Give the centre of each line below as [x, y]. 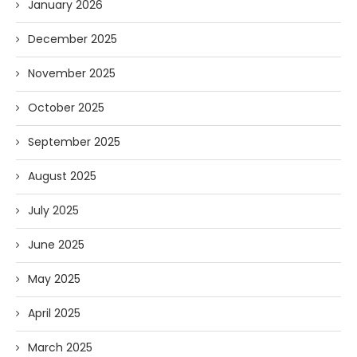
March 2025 [60, 347]
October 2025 [66, 108]
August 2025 [62, 176]
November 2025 [72, 73]
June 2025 [56, 245]
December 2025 [73, 39]
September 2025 [74, 142]
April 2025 [54, 313]
